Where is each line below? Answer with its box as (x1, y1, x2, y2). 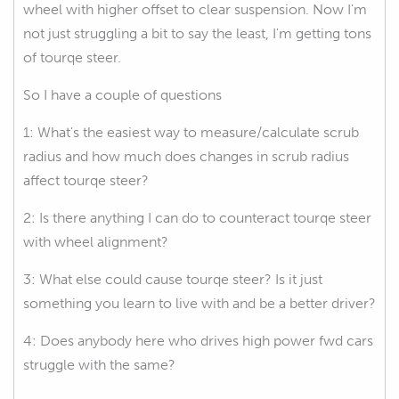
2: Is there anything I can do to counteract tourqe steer (23, 208, 371, 226)
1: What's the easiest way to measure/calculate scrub (23, 123, 359, 141)
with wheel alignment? (23, 232, 168, 250)
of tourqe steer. (23, 48, 121, 66)
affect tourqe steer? (23, 171, 149, 189)
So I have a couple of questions (23, 85, 222, 103)
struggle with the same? (23, 355, 175, 373)
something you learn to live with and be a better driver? (23, 294, 376, 312)
